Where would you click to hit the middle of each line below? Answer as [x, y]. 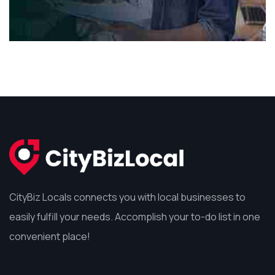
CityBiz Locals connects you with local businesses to [127, 197]
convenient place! [50, 237]
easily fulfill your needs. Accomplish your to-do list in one [135, 217]
